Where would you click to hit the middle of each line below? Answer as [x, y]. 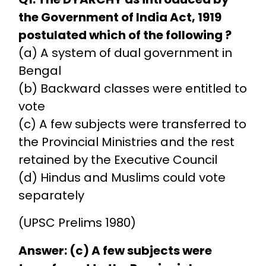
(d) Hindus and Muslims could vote [122, 177]
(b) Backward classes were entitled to [132, 88]
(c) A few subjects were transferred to [132, 124]
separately [51, 195]
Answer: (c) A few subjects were [115, 251]
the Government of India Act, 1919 [120, 17]
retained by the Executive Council [118, 159]
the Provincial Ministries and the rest [126, 142]
